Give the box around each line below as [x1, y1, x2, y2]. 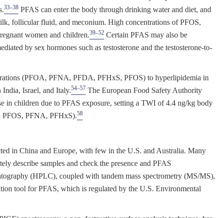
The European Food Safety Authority [86, 86, 202, 95]
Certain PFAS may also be [104, 31, 187, 39]
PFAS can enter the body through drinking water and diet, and [18, 5, 211, 14]
